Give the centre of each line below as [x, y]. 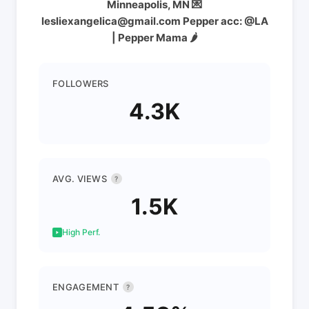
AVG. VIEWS [80, 179]
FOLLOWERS [81, 83]
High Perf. [81, 232]
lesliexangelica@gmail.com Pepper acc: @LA [154, 21]
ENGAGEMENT [86, 287]
